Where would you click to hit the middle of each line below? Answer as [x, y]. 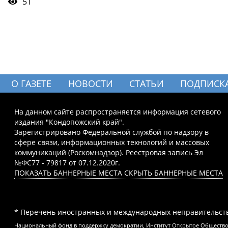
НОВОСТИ [90, 84]
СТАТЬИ [146, 84]
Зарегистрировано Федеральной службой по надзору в [111, 132]
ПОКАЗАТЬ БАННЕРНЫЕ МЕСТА [68, 173]
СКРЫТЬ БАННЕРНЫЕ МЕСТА [174, 173]
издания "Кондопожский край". [69, 122]
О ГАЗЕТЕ [32, 84]
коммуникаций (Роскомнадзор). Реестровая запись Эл [109, 153]
